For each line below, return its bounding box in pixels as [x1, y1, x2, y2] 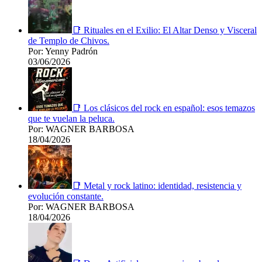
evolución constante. [28, 191, 104, 201]
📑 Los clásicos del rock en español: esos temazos [72, 102, 255, 113]
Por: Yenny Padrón [28, 46, 98, 56]
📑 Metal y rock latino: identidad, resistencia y [72, 180, 242, 191]
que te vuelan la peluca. [28, 113, 115, 123]
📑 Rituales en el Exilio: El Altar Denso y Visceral [72, 25, 257, 35]
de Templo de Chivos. [28, 35, 109, 46]
